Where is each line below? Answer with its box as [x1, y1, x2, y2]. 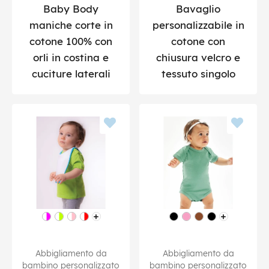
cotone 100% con [29, 34, 112, 47]
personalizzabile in [152, 18, 244, 31]
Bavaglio [176, 2, 220, 15]
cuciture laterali [31, 67, 110, 80]
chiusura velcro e [156, 50, 240, 64]
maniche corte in [29, 18, 113, 31]
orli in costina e [33, 50, 109, 64]
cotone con [171, 34, 225, 47]
